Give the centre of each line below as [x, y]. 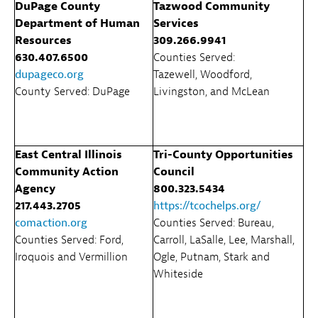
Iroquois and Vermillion [71, 257]
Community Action [67, 171]
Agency [35, 188]
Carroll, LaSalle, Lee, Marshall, [224, 240]
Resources [43, 40]
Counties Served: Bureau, [214, 223]
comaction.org [51, 223]
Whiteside [178, 274]
